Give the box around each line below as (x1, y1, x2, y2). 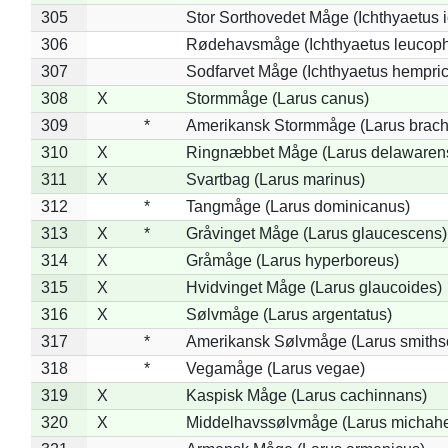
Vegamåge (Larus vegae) (185, 359, 365, 377)
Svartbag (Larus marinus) (185, 170, 365, 188)
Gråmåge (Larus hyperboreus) (185, 251, 399, 269)
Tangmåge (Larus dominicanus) (185, 197, 410, 215)
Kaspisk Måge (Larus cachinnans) (185, 386, 427, 404)
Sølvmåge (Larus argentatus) (185, 305, 392, 323)
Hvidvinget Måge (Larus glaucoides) (185, 278, 442, 296)
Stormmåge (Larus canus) (185, 89, 369, 107)
